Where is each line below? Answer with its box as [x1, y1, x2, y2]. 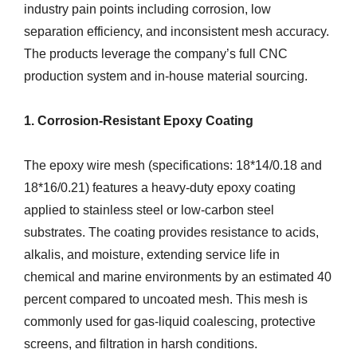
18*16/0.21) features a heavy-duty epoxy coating [24, 180, 296, 194]
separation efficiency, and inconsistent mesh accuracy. [24, 24, 329, 38]
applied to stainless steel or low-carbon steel [24, 202, 274, 217]
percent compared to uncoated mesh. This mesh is [24, 292, 308, 306]
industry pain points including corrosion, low [24, 2, 271, 16]
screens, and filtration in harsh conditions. [24, 336, 257, 351]
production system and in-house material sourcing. [24, 69, 308, 83]
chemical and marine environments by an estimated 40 [24, 269, 331, 284]
